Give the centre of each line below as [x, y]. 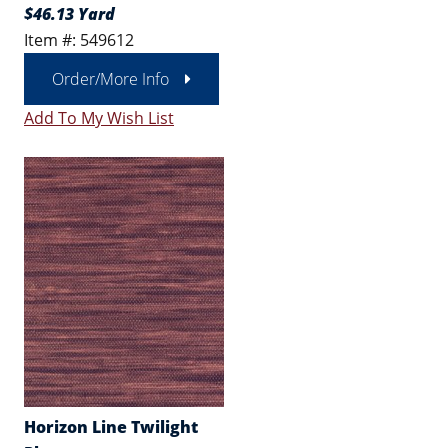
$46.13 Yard [69, 14]
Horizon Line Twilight [111, 427]
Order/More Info [110, 79]
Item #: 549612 [79, 40]
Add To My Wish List [99, 118]
